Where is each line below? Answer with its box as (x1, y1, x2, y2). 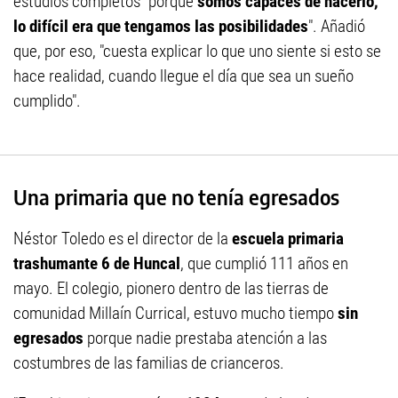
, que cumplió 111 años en (180, 253, 348, 275)
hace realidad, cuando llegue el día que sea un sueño (13, 66, 354, 86)
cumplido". (13, 91, 81, 111)
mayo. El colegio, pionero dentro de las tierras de (13, 278, 329, 299)
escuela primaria (232, 228, 344, 250)
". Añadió (308, 16, 365, 36)
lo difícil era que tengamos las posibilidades (13, 16, 308, 36)
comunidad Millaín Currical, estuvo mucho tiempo (13, 303, 338, 324)
